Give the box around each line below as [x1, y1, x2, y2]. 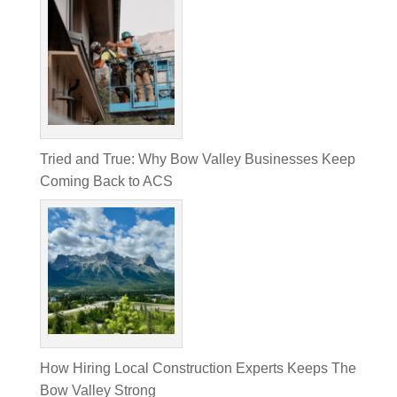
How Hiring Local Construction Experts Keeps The [39, 361, 356, 377]
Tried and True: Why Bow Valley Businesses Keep [39, 152, 355, 167]
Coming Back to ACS [39, 174, 173, 190]
